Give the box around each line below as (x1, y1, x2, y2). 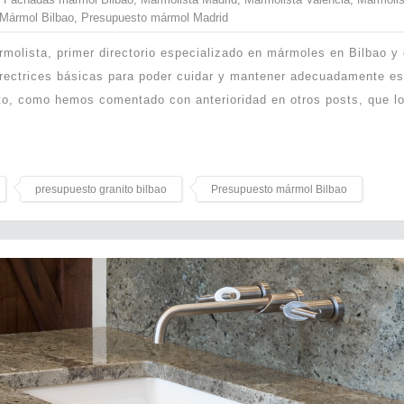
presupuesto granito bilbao (35, 182, 167, 196)
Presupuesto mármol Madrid (81, 10, 228, 24)
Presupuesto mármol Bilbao (211, 182, 347, 196)
